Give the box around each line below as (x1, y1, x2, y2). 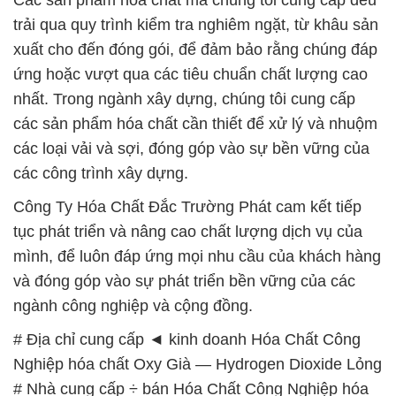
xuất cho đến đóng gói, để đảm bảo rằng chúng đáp (13, 40, 377, 58)
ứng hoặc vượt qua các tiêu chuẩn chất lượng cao (13, 65, 368, 83)
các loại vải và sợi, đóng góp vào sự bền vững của (13, 139, 369, 157)
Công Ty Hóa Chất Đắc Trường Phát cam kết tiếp (13, 197, 362, 216)
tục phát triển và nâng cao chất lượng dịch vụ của (13, 222, 362, 240)
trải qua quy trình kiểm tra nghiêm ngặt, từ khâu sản (13, 15, 378, 34)
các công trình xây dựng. (13, 164, 188, 182)
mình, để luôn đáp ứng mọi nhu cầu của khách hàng (13, 247, 381, 265)
